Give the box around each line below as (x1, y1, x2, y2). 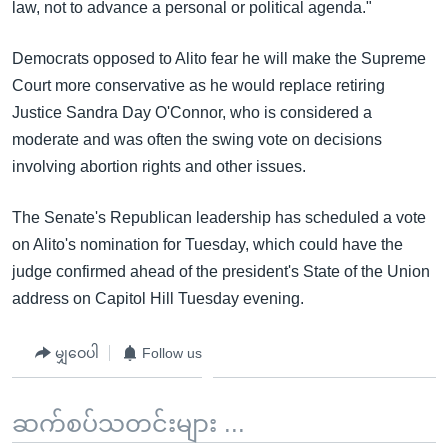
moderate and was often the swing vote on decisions (12, 131, 382, 148)
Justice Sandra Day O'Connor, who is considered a (12, 104, 372, 121)
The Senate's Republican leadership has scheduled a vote (12, 209, 426, 226)
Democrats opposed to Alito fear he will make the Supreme (12, 50, 426, 67)
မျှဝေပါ (55, 344, 99, 361)
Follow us (142, 344, 202, 361)
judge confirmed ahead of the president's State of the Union (12, 263, 430, 280)
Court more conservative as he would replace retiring (12, 77, 385, 94)
